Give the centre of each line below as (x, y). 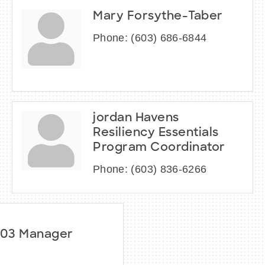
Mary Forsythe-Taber (158, 16)
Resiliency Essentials (156, 133)
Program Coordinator (159, 148)
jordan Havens (136, 118)
